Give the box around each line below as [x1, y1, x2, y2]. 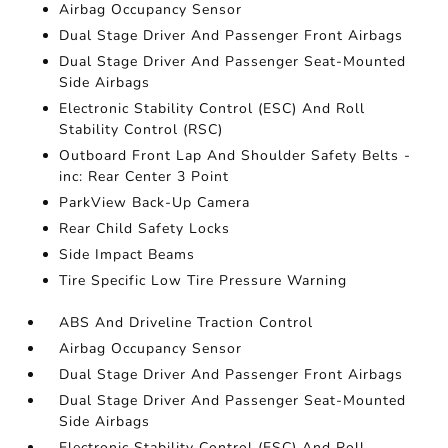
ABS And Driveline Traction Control [59, 313, 314, 332]
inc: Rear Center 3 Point [59, 167, 230, 186]
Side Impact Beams [59, 245, 196, 264]
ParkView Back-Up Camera [59, 193, 251, 212]
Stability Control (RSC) [59, 120, 224, 139]
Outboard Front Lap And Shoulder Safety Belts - [59, 146, 412, 165]
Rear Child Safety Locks [59, 219, 231, 238]
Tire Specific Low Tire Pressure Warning [59, 271, 348, 290]
